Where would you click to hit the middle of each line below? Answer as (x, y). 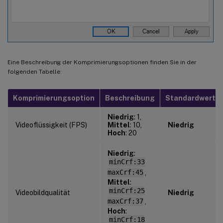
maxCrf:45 (125, 172)
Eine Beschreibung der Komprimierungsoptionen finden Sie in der (102, 62)
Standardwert (190, 98)
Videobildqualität (43, 192)
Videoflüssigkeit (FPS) (51, 125)
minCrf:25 (127, 191)
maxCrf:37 (125, 201)
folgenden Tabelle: (35, 71)
